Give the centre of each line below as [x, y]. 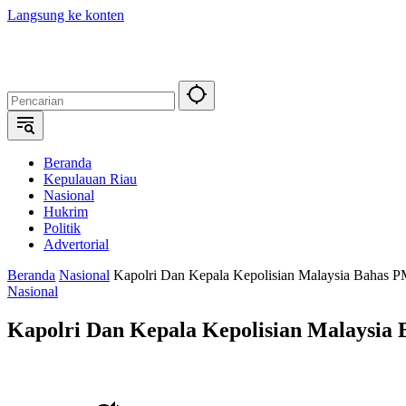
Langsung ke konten [66, 15]
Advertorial [76, 244]
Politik [62, 228]
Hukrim [66, 212]
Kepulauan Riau [90, 179]
